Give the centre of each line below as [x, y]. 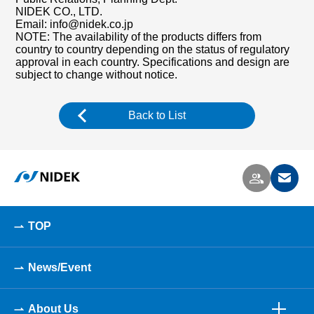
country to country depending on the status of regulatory [153, 49]
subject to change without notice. [97, 75]
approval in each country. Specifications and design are [153, 62]
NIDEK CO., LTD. [59, 12]
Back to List [157, 115]
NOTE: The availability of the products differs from [139, 37]
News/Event [60, 267]
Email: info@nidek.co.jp [75, 24]
